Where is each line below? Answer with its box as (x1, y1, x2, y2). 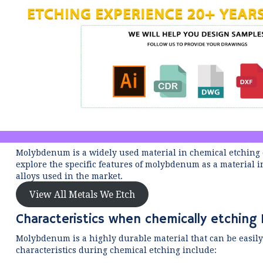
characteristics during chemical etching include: (16, 245, 217, 255)
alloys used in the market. (16, 171, 123, 181)
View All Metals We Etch (29, 188, 136, 200)
